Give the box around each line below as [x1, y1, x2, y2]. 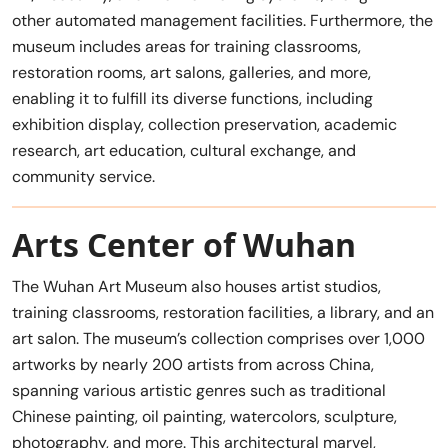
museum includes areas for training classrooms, [12, 35, 361, 57]
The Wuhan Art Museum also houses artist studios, [12, 275, 381, 297]
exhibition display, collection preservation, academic [12, 113, 397, 135]
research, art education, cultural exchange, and [12, 139, 356, 161]
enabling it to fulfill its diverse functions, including [12, 87, 373, 109]
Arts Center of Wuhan [12, 222, 356, 266]
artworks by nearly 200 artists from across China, [12, 353, 374, 375]
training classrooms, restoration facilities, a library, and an [12, 301, 434, 323]
